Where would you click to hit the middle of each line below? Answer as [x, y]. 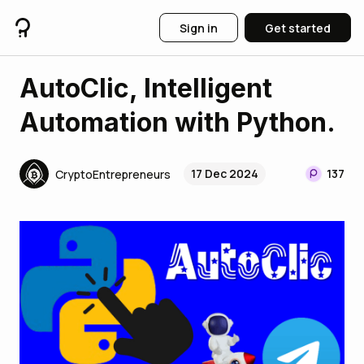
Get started [298, 28]
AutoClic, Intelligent [146, 88]
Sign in [199, 28]
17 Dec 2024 [225, 173]
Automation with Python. [178, 122]
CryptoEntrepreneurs [113, 174]
